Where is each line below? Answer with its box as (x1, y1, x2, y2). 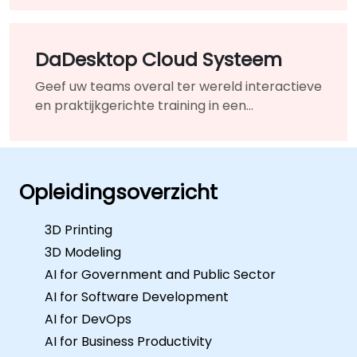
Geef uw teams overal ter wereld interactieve (35, 77, 322, 96)
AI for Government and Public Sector (45, 265, 276, 284)
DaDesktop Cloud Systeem (35, 46, 282, 73)
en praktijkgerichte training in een (35, 96, 246, 116)
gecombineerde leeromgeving (35, 116, 226, 135)
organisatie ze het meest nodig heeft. (35, 4, 269, 23)
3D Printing (45, 220, 112, 239)
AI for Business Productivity (45, 331, 212, 351)
